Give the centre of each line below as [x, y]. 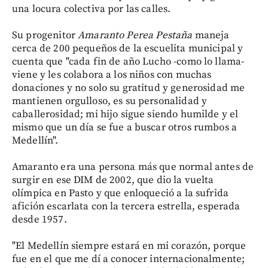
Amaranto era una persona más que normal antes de [133, 167]
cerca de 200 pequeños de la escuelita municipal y [128, 48]
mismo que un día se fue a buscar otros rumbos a [125, 127]
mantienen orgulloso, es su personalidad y [110, 101]
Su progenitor [45, 35]
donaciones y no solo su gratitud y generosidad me [129, 88]
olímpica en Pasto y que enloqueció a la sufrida [121, 193]
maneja [212, 35]
